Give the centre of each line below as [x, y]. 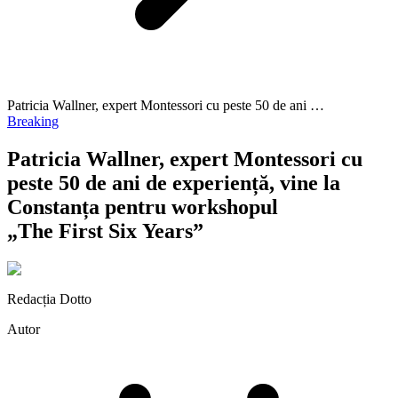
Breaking [33, 121]
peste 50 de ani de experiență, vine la [174, 183]
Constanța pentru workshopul [143, 207]
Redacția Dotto [49, 298]
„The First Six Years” [105, 231]
